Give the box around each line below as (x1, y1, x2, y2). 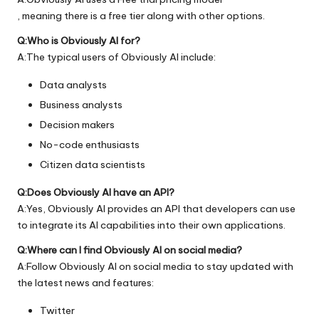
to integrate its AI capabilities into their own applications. (17, 219, 286, 232)
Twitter (40, 304, 75, 318)
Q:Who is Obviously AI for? (17, 33, 140, 47)
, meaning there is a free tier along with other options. (17, 9, 265, 22)
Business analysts (40, 98, 122, 111)
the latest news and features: (17, 276, 154, 290)
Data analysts (40, 78, 107, 91)
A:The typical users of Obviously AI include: (17, 50, 216, 63)
